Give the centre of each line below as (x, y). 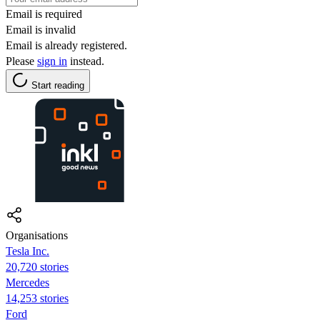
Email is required (44, 14)
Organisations (37, 235)
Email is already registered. (66, 45)
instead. (86, 61)
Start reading (58, 85)
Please (21, 61)
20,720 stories (37, 266)
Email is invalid (41, 29)
